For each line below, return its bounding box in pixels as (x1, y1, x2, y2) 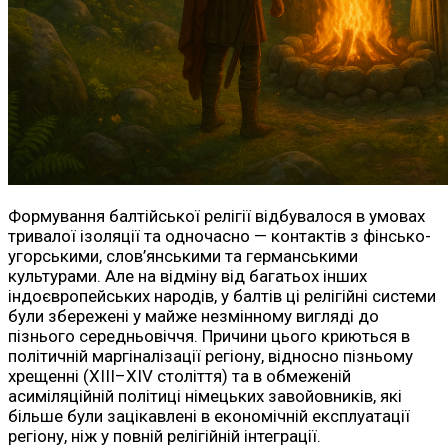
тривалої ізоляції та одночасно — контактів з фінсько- (8, 226, 431, 247)
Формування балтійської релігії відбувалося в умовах (8, 206, 425, 227)
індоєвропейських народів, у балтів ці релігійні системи (8, 286, 436, 307)
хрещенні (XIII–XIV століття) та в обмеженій (8, 366, 351, 387)
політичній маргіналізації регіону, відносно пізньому (8, 346, 413, 367)
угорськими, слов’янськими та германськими (8, 246, 358, 267)
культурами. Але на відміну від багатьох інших (8, 266, 367, 287)
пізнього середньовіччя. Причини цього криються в (8, 326, 410, 347)
